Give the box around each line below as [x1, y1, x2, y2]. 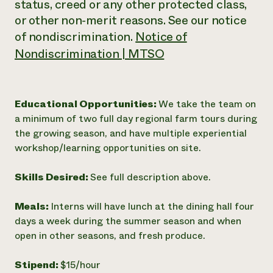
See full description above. [90, 170, 211, 184]
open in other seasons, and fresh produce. [15, 229, 205, 243]
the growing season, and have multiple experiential [15, 126, 247, 140]
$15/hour [60, 258, 101, 272]
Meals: [15, 199, 51, 213]
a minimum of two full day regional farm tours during [15, 112, 257, 126]
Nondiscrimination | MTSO [15, 45, 165, 63]
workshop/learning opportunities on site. [15, 141, 201, 155]
